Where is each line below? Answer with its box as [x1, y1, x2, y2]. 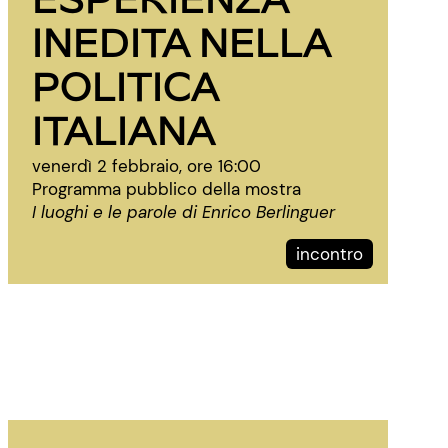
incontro [296, 243, 363, 265]
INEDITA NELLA [32, 16, 331, 65]
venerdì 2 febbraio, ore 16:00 [32, 155, 261, 177]
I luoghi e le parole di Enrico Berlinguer [32, 201, 335, 223]
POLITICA [32, 60, 219, 109]
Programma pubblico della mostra [32, 178, 301, 200]
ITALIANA [32, 104, 216, 153]
